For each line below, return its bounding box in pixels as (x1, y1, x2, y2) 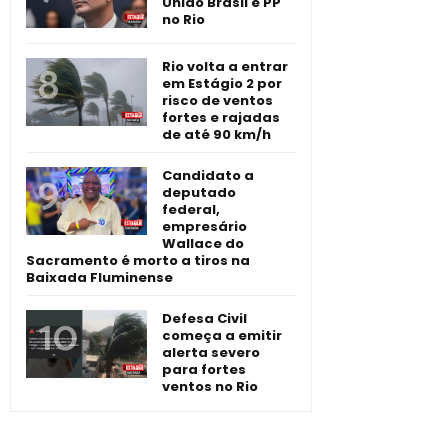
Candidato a (162, 166, 254, 186)
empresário (162, 217, 247, 237)
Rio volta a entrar (162, 57, 288, 77)
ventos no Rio (162, 377, 258, 397)
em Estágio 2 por (162, 74, 282, 94)
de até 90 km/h (162, 125, 271, 145)
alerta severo (162, 343, 260, 363)
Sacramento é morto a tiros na (26, 251, 250, 271)
